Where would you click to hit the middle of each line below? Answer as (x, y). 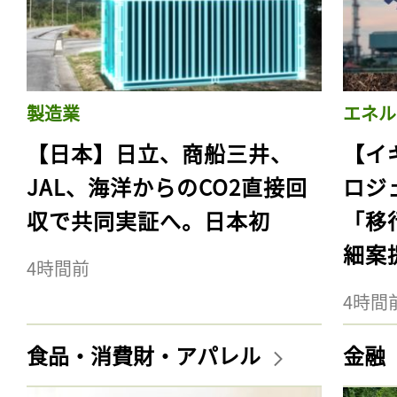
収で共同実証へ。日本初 (148, 220)
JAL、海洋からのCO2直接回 (167, 186)
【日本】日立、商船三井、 (160, 152)
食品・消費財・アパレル (146, 354)
